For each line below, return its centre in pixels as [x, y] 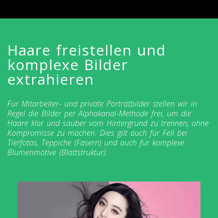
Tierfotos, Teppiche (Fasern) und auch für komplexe [96, 142]
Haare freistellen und [87, 50]
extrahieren [51, 79]
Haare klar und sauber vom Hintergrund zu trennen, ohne [108, 123]
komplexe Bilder [68, 64]
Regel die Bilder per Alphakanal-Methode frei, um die [99, 113]
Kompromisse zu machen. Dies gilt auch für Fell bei [97, 133]
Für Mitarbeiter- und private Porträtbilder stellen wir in [102, 103]
